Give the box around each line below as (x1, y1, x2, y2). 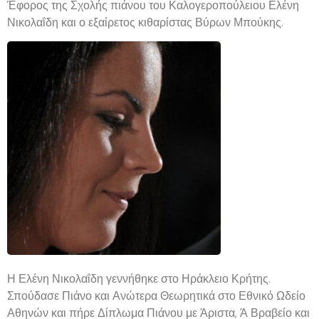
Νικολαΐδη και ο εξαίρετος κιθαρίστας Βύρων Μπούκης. (7, 15, 283, 30)
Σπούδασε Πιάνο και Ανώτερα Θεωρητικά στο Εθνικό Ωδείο (7, 288, 305, 303)
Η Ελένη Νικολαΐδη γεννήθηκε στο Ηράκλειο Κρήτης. (7, 271, 271, 286)
